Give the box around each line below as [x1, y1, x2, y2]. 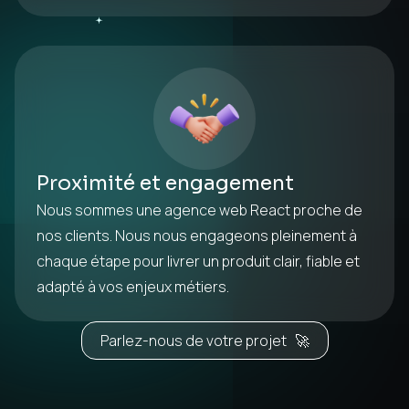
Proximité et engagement [37, 171, 294, 195]
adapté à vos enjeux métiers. [37, 277, 229, 297]
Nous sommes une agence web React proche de [37, 200, 362, 220]
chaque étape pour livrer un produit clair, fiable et [37, 251, 360, 271]
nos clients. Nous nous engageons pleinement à [37, 225, 357, 246]
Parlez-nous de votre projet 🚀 [100, 330, 309, 351]
